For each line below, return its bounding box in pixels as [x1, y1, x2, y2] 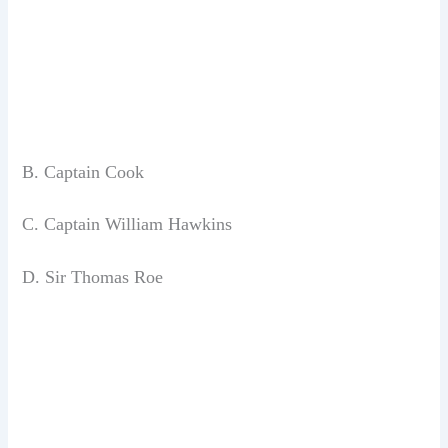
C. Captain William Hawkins [22, 214, 233, 235]
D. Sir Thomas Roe [22, 266, 164, 287]
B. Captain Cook [22, 162, 145, 183]
